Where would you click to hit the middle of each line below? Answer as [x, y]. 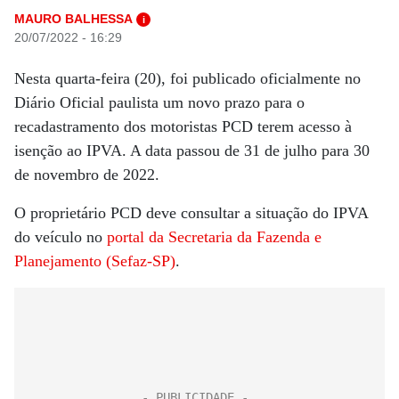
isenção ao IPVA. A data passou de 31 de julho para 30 [192, 151]
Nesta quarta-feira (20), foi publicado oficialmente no [187, 78]
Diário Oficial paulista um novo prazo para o [159, 102]
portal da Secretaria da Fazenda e [214, 237]
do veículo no [61, 237]
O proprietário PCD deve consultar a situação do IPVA [191, 213]
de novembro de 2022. [87, 175]
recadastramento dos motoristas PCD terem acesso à [183, 126]
